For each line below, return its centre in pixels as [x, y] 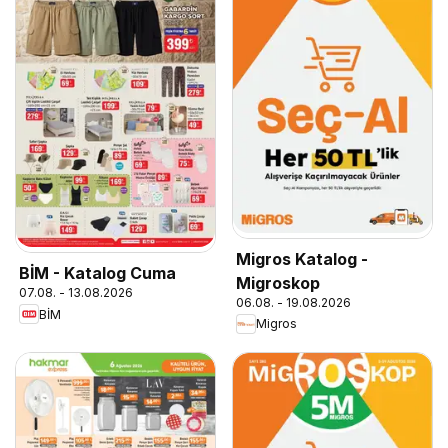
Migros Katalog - [302, 258]
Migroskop [278, 282]
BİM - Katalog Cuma [97, 273]
